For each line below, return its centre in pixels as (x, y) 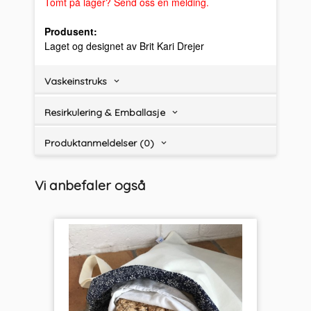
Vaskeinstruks (76, 81)
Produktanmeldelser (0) (100, 143)
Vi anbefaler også (91, 186)
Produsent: (71, 31)
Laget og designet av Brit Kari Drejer (125, 45)
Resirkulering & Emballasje (105, 112)
